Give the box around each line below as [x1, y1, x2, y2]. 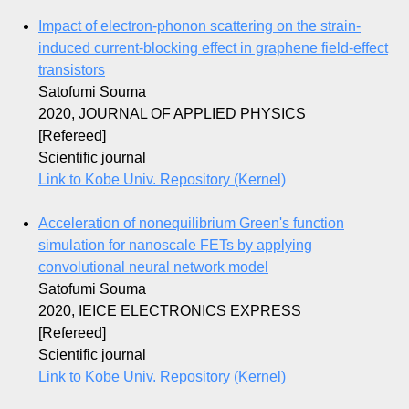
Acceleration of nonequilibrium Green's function [38, 215, 344, 232]
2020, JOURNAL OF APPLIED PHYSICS [38, 106, 306, 122]
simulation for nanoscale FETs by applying [38, 237, 312, 254]
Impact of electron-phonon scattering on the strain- [38, 18, 361, 35]
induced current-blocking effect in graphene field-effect [38, 40, 388, 57]
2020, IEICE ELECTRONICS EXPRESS [38, 303, 301, 320]
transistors [38, 62, 105, 79]
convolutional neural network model [38, 259, 268, 276]
